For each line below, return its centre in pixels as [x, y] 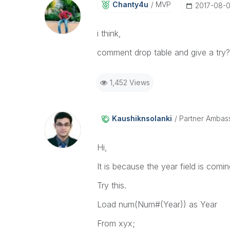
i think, [109, 33]
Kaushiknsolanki [142, 118]
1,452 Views [130, 82]
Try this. [111, 185]
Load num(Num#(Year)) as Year [157, 204]
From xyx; [116, 223]
